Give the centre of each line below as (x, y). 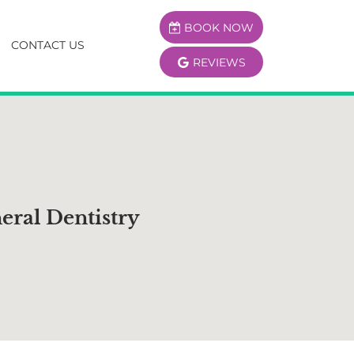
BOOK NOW (219, 27)
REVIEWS (219, 62)
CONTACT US (48, 45)
